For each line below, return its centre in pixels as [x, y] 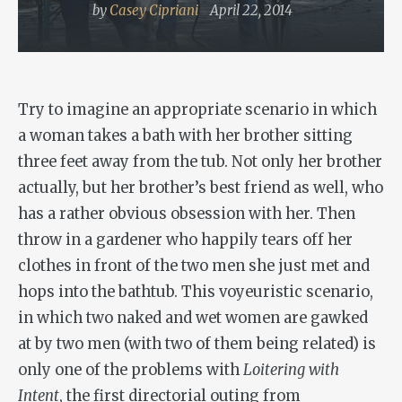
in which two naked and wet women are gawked [193, 318]
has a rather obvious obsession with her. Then [187, 214]
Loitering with [291, 370]
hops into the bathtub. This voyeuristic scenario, [196, 292]
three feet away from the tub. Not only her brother [200, 162]
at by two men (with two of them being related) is [197, 344]
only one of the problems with [131, 370]
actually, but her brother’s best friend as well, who [201, 188]
